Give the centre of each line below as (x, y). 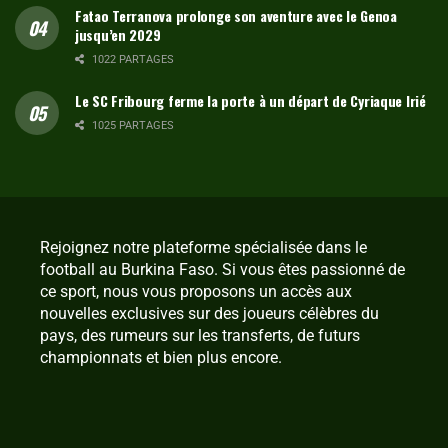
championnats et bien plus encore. (161, 357)
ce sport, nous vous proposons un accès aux (196, 291)
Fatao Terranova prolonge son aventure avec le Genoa (236, 15)
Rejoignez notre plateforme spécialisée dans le (203, 247)
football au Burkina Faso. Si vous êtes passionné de (222, 269)
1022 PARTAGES (131, 59)
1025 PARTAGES (131, 125)
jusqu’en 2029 (118, 34)
